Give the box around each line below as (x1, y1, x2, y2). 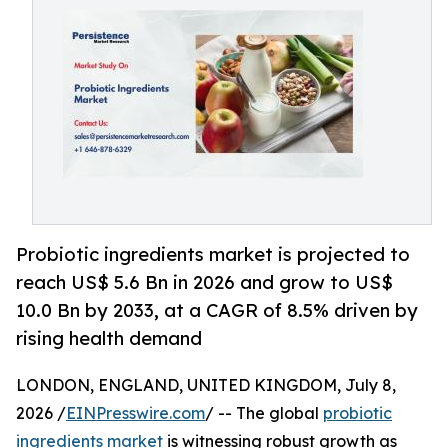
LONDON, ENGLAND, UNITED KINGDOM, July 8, (16, 375, 396, 396)
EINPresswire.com (66, 403, 205, 424)
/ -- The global (205, 403, 323, 424)
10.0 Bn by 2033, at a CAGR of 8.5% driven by (16, 299, 418, 322)
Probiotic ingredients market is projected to (16, 243, 410, 266)
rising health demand (16, 327, 202, 350)
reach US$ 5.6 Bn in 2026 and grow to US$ (16, 271, 393, 294)
